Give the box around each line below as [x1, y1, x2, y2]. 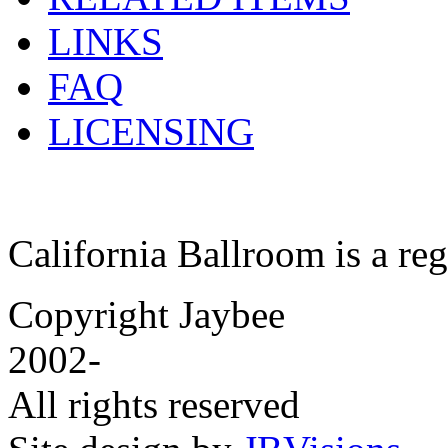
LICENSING [48, 109, 254, 153]
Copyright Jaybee [8, 292, 285, 336]
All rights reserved [8, 382, 300, 426]
